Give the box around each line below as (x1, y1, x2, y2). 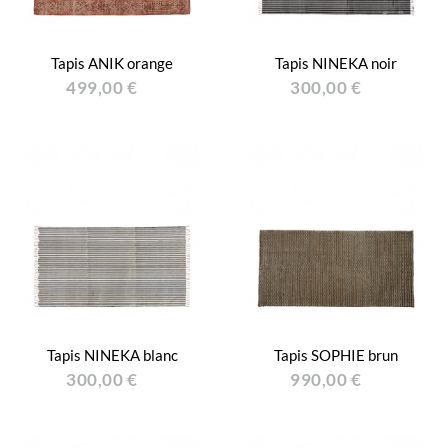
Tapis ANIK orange (51, 54, 173, 72)
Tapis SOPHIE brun (274, 346, 398, 364)
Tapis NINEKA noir (275, 54, 397, 72)
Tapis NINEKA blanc (46, 346, 178, 364)
